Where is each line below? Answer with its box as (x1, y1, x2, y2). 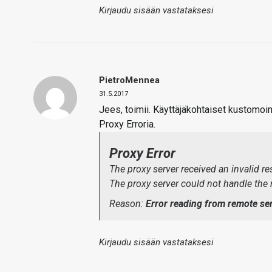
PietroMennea (99, 75, 160, 86)
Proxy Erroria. (99, 118, 155, 130)
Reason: (109, 198, 146, 209)
